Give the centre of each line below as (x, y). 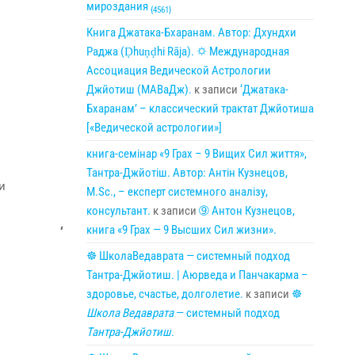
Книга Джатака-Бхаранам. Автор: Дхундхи (191, 32)
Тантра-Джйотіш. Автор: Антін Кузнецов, (187, 173)
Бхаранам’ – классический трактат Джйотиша (200, 109)
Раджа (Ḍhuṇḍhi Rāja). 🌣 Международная (187, 52)
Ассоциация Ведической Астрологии (178, 71)
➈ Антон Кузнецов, (246, 211)
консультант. (118, 211)
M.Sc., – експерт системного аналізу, (177, 192)
